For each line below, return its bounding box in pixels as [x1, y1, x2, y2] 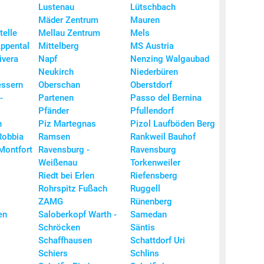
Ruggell [130, 183, 160, 194]
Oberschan [38, 80, 80, 91]
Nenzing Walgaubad [130, 54, 209, 65]
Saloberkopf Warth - [38, 209, 117, 220]
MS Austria [130, 41, 174, 52]
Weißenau [38, 157, 77, 169]
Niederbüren [130, 67, 178, 78]
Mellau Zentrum [38, 28, 100, 39]
